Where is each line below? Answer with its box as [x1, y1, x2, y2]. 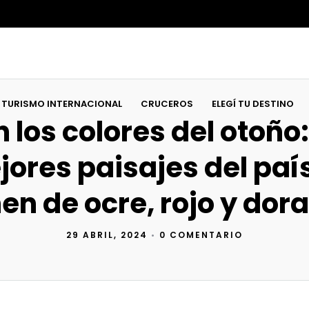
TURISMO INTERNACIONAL [1, 97, 122, 110]
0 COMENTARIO [159, 229, 243, 241]
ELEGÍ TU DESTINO [212, 97, 294, 110]
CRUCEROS [141, 97, 193, 110]
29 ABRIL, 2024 [66, 229, 148, 241]
